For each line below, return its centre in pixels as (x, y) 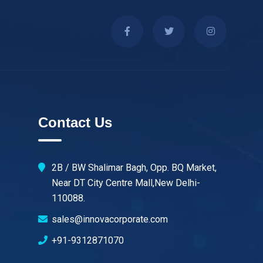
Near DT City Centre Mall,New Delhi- (126, 183)
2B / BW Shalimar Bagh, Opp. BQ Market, (134, 168)
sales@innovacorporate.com (110, 220)
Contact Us (75, 123)
